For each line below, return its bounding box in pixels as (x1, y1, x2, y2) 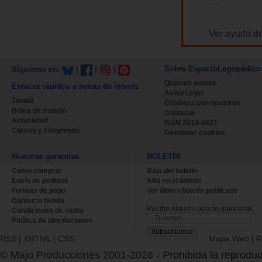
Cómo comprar (12, 167, 62, 175)
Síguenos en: (12, 65, 62, 74)
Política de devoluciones (12, 216, 92, 225)
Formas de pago (12, 187, 65, 195)
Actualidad (12, 116, 47, 125)
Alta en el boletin (147, 177, 202, 185)
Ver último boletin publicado (147, 187, 238, 195)
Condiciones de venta (12, 206, 84, 215)
